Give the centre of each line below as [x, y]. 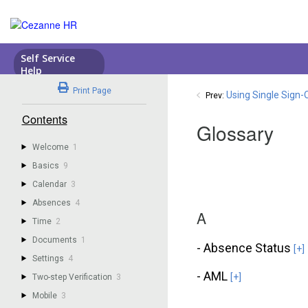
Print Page [92, 91]
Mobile [45, 295]
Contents [44, 119]
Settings [48, 258]
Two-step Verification [73, 277]
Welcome [51, 147]
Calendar [50, 184]
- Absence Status [245, 248]
